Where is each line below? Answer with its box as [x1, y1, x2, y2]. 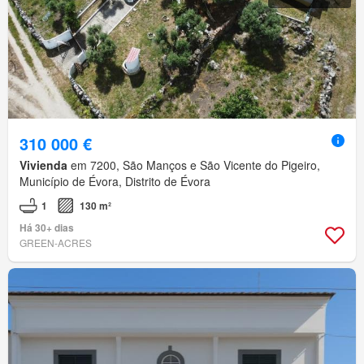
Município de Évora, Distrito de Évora [19, 172, 210, 189]
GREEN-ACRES [19, 235, 92, 249]
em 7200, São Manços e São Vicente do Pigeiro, [67, 156, 320, 173]
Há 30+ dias [19, 219, 74, 235]
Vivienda [19, 156, 67, 173]
